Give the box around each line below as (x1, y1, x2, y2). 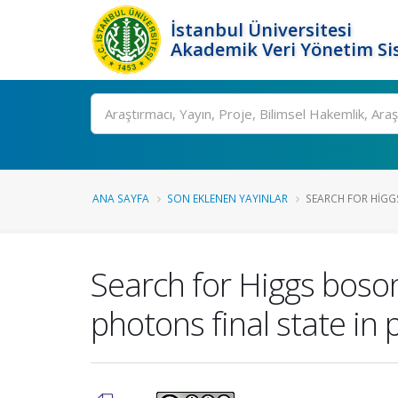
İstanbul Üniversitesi (171, 18, 352, 42)
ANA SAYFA (92, 191, 149, 205)
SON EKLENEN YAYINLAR (167, 191, 288, 205)
